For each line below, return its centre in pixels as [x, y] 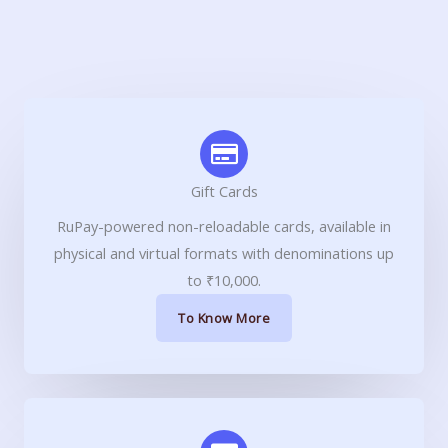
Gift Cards [224, 190]
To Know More [224, 317]
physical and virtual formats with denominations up [224, 252]
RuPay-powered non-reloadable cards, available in [224, 225]
